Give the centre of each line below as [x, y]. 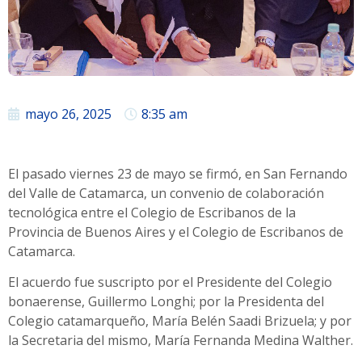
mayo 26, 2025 [68, 114]
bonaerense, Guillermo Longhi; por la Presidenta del [166, 301]
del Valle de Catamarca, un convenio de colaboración [166, 193]
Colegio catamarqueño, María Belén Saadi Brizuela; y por [180, 320]
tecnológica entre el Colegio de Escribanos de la [152, 212]
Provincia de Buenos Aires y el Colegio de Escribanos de [176, 232]
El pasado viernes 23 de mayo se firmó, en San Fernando [178, 173]
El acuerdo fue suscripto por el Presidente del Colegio [170, 282]
